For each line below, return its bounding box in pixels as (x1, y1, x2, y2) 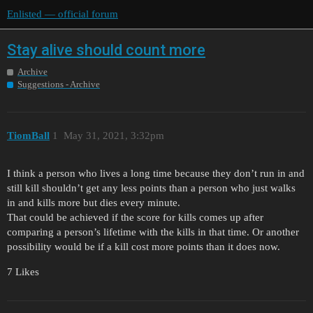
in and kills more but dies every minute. (7, 197, 180, 209)
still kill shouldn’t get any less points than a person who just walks (7, 182, 296, 194)
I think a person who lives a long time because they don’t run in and (7, 168, 305, 180)
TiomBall (7, 129, 50, 141)
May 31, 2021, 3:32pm (63, 129, 164, 141)
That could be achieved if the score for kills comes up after (7, 212, 263, 224)
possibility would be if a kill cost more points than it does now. (7, 241, 280, 253)
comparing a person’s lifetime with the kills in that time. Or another (7, 226, 299, 238)
